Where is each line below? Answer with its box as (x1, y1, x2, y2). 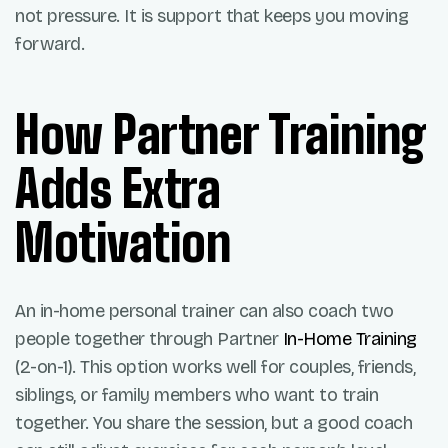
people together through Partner (15, 328, 283, 351)
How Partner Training (15, 105, 427, 165)
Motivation (15, 213, 231, 273)
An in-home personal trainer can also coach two (15, 300, 394, 323)
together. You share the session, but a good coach (15, 412, 413, 435)
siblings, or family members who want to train (15, 384, 379, 407)
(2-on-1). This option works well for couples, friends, (15, 356, 416, 379)
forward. (15, 33, 85, 55)
